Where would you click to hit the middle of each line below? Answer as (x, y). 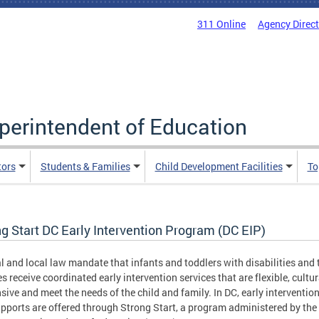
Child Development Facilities (219, 166)
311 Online (221, 24)
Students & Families (85, 166)
